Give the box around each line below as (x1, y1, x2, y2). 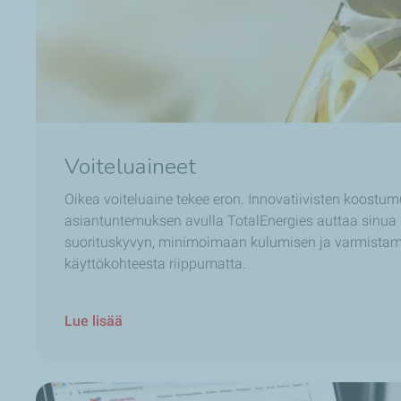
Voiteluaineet (64, 150, 197, 182)
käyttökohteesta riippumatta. (64, 254, 246, 272)
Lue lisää (64, 311, 123, 329)
